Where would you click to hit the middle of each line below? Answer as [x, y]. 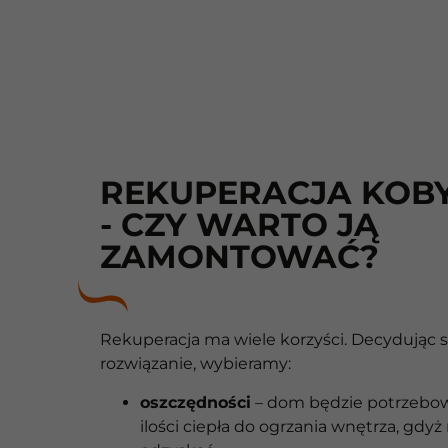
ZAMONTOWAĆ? [239, 257]
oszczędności [195, 402]
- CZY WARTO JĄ [239, 225]
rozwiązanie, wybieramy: [195, 364]
